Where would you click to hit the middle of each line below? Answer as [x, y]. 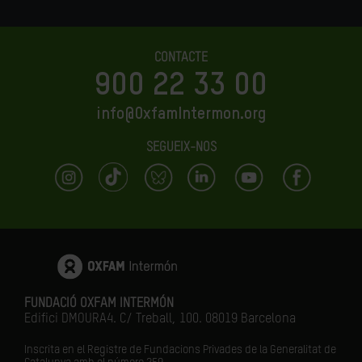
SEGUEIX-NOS [181, 148]
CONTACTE [181, 58]
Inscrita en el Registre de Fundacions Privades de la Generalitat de [180, 350]
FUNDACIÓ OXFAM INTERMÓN [99, 304]
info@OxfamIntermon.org [181, 115]
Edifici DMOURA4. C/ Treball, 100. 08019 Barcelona [160, 319]
